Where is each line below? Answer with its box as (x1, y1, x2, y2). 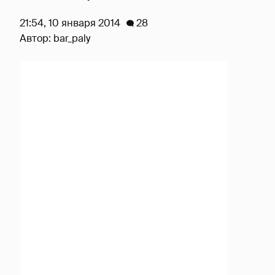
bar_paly (53, 32, 90, 45)
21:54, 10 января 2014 (20, 17, 120, 29)
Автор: (20, 32, 53, 45)
